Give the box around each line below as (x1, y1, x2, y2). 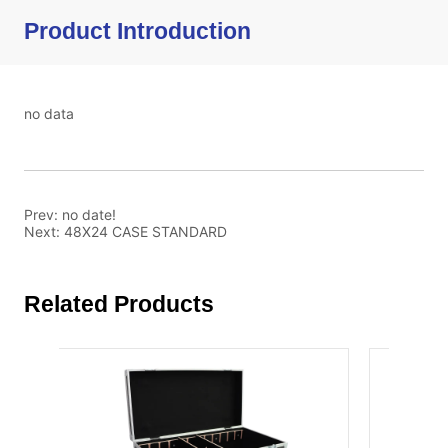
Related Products (24, 290, 215, 317)
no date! (62, 205, 117, 223)
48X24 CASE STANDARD (64, 222, 228, 240)
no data (24, 104, 75, 122)
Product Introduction (24, 17, 252, 44)
